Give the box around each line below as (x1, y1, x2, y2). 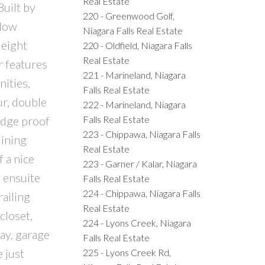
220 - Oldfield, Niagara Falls (83, 39, 193, 51)
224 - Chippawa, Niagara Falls (83, 187, 201, 199)
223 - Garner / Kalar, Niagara (83, 157, 198, 169)
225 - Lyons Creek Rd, (83, 246, 172, 258)
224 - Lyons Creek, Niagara (83, 216, 192, 228)
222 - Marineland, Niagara (83, 98, 186, 110)
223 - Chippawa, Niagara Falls (83, 128, 201, 140)
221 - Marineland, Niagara (83, 69, 186, 80)
